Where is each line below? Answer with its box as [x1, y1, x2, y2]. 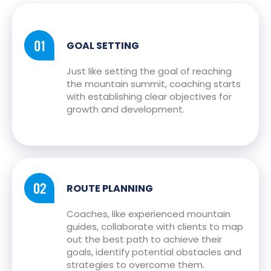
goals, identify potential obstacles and [67, 246, 241, 258]
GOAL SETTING [67, 39, 139, 53]
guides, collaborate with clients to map [67, 220, 243, 233]
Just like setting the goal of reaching [67, 65, 232, 77]
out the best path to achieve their [67, 233, 222, 246]
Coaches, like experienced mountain [67, 207, 230, 220]
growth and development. [67, 103, 184, 116]
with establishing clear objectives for [67, 90, 232, 103]
